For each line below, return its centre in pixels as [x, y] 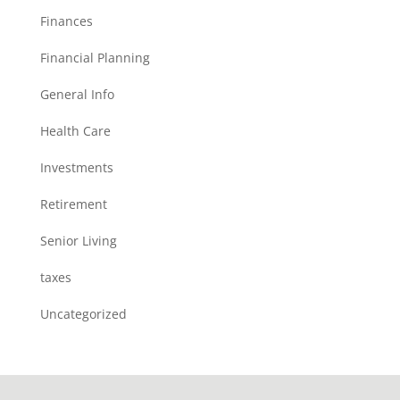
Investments [76, 167]
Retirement [73, 204]
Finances [66, 21]
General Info [77, 94]
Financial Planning [95, 58]
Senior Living [78, 241]
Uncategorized [83, 314]
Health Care [75, 131]
